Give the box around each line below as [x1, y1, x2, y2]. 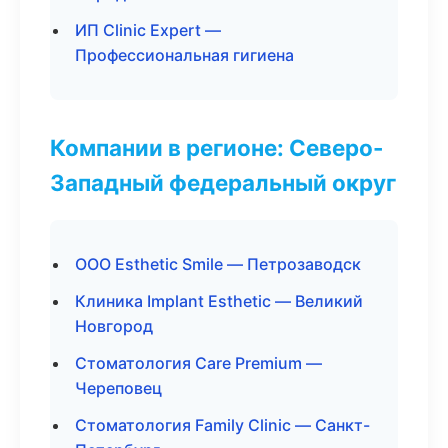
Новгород [75, 316, 153, 336]
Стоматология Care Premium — [75, 353, 322, 373]
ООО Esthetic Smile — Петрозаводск [75, 254, 361, 274]
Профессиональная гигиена [75, 45, 294, 65]
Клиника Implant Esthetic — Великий [75, 291, 363, 311]
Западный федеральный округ [50, 169, 396, 196]
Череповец [75, 378, 162, 398]
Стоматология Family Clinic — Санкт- [75, 415, 370, 435]
